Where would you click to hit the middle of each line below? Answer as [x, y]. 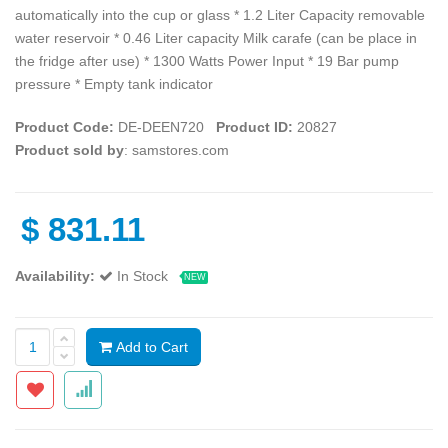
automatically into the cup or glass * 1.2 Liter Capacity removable [220, 14]
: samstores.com [176, 149]
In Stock [144, 275]
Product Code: [64, 126]
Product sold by [69, 149]
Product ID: [254, 126]
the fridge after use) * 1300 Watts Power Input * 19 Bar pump [207, 60]
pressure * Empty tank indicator [114, 83]
